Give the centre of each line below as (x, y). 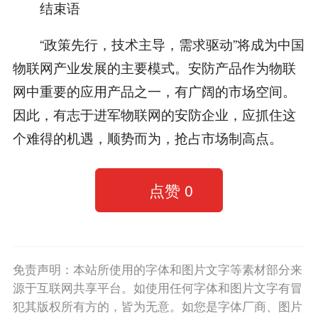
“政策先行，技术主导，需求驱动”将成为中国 (158, 44)
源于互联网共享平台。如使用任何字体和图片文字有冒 (157, 287)
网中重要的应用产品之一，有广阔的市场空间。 (154, 91)
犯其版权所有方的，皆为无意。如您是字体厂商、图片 (157, 306)
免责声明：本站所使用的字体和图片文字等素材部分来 (157, 269)
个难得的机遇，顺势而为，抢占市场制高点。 (147, 138)
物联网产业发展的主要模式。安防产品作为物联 (154, 67)
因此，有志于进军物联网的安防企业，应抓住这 (154, 114)
